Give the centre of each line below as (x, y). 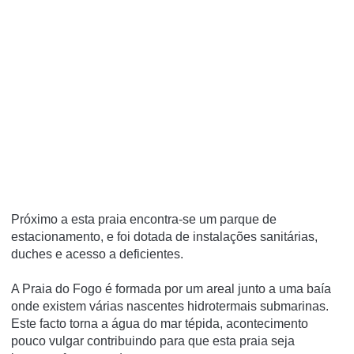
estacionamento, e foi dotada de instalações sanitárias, (164, 236)
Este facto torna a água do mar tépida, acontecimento (160, 323)
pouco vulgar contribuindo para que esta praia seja (153, 341)
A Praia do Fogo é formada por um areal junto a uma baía (171, 288)
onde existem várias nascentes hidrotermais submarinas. (170, 306)
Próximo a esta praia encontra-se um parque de (144, 219)
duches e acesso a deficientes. (97, 254)
